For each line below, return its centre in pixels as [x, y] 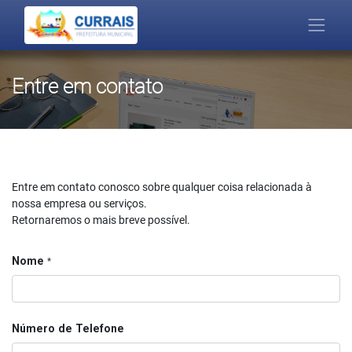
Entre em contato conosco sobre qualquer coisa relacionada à [162, 187]
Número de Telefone [68, 328]
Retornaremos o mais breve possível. [101, 220]
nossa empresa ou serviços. [79, 203]
